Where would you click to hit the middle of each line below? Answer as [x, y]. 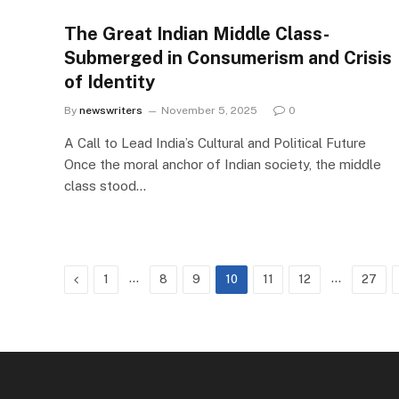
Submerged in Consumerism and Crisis [228, 58]
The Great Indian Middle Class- [197, 34]
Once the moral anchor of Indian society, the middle [223, 164]
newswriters [111, 110]
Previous [102, 279]
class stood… [105, 186]
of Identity [110, 82]
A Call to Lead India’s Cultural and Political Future [215, 143]
